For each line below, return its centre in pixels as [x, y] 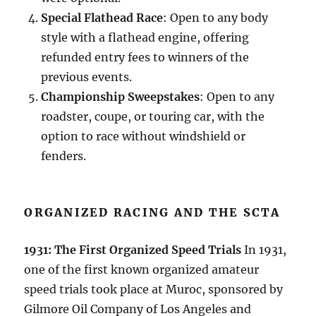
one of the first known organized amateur [142, 270]
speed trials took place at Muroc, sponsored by [154, 290]
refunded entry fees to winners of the [145, 57]
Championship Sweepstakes [121, 97]
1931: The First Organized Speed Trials [133, 250]
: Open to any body [216, 18]
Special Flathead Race [102, 18]
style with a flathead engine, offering [145, 38]
